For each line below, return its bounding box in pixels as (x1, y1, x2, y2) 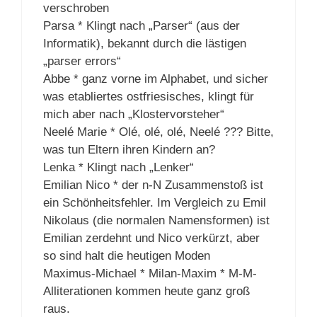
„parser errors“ (43, 54, 121, 69)
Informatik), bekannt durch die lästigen (43, 37, 246, 51)
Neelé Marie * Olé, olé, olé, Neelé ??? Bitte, (43, 125, 274, 139)
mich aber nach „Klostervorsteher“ (43, 108, 224, 122)
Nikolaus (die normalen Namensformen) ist (43, 214, 270, 228)
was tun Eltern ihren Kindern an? (43, 143, 215, 157)
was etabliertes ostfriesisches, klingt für (43, 90, 254, 104)
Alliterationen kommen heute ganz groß (43, 284, 250, 299)
